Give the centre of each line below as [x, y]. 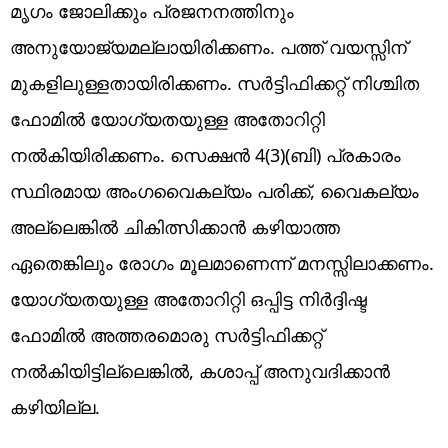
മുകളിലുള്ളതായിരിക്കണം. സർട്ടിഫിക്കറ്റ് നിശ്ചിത [214, 82]
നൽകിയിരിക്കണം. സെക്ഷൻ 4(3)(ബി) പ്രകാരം [205, 154]
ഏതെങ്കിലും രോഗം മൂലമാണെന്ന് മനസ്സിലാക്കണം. [222, 262]
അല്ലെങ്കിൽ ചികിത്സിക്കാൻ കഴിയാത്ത [175, 226]
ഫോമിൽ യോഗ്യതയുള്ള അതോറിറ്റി [167, 118]
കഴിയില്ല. [55, 406]
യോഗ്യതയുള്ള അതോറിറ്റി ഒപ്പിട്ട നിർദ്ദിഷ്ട [188, 298]
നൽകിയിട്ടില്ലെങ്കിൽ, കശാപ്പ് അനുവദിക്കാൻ [200, 370]
